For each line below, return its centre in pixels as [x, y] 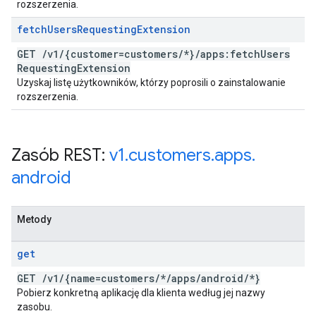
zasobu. [35, 307]
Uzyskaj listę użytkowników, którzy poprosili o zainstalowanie [151, 83]
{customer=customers [121, 54]
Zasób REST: [60, 155]
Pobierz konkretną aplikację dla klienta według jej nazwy [141, 293]
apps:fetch [230, 54]
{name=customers [109, 278]
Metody [34, 219]
